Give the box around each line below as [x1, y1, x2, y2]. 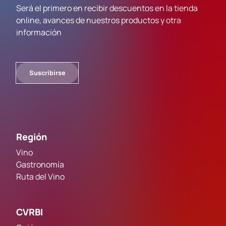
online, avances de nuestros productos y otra [16, 15, 181, 26]
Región [16, 130, 47, 143]
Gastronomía [16, 158, 64, 170]
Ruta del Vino [16, 171, 65, 182]
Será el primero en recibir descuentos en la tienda [16, 3, 198, 14]
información [16, 27, 62, 38]
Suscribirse [29, 68, 66, 78]
